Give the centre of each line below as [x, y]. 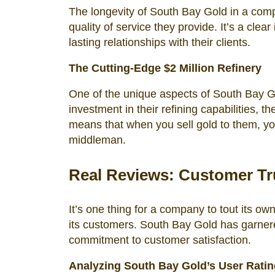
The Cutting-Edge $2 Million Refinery [165, 68]
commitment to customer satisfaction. [160, 240]
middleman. [97, 140]
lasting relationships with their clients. [160, 42]
